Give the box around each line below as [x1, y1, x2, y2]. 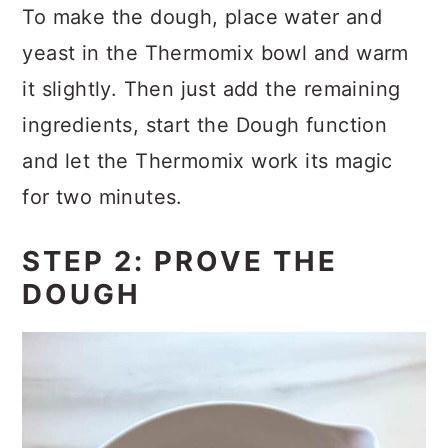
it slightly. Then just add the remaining [22, 77, 401, 102]
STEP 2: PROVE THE [22, 244, 339, 279]
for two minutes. [22, 185, 183, 210]
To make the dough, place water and [22, 5, 382, 30]
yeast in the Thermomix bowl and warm [22, 41, 409, 66]
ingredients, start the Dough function [22, 113, 388, 138]
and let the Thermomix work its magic [22, 149, 393, 174]
